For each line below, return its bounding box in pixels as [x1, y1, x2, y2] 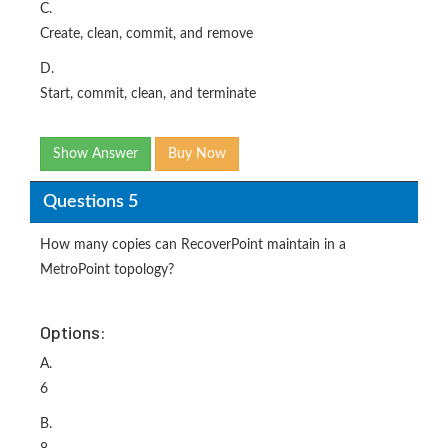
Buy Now [168, 147, 226, 161]
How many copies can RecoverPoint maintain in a [40, 238, 346, 252]
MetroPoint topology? [40, 263, 174, 277]
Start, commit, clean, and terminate [40, 87, 256, 101]
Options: [40, 321, 106, 343]
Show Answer [53, 147, 138, 161]
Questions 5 [42, 192, 138, 211]
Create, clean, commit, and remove [40, 27, 253, 41]
